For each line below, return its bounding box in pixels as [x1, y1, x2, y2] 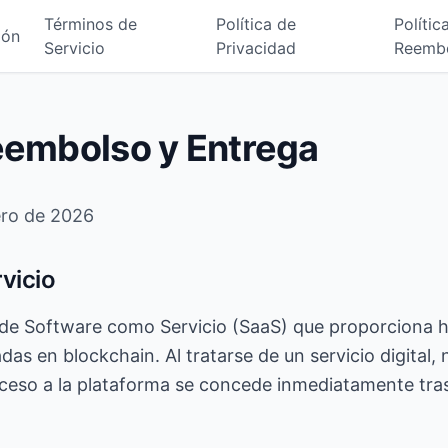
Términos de [43, 14, 137, 34]
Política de [215, 14, 296, 34]
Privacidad [215, 38, 296, 58]
